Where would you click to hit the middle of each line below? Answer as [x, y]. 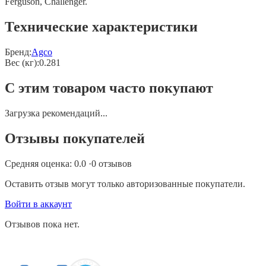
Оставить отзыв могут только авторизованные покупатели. [125, 183]
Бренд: [18, 52]
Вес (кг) [21, 63]
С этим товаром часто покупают [109, 88]
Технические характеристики [101, 27]
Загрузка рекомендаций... [56, 113]
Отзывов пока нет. [42, 224]
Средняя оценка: [39, 163]
